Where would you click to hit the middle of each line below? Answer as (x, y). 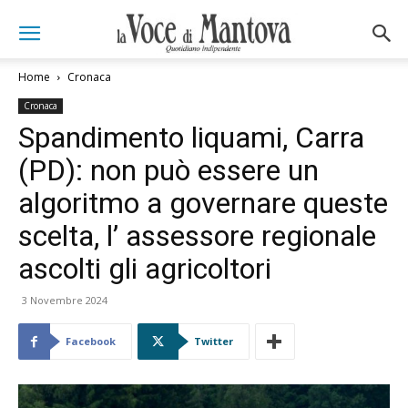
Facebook (91, 341)
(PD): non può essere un (168, 170)
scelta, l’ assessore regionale (197, 236)
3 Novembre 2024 (65, 300)
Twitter (214, 341)
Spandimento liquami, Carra (191, 138)
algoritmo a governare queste (203, 203)
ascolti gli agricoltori (145, 269)
